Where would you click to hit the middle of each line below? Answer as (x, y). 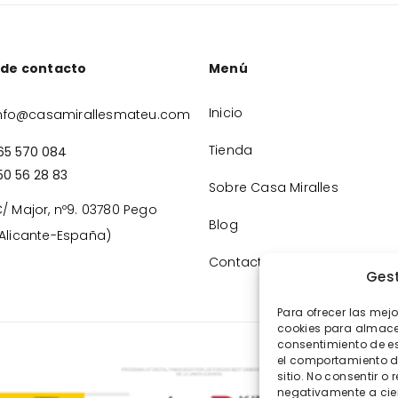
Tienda (231, 151)
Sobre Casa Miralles (274, 188)
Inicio (226, 113)
